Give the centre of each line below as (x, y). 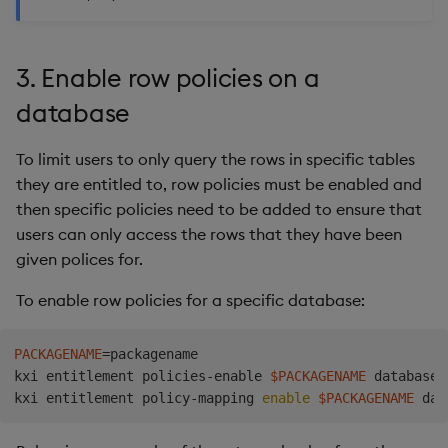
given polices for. (79, 259)
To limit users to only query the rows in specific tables (215, 159)
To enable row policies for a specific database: (190, 300)
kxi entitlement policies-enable (142, 376)
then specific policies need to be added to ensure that (219, 209)
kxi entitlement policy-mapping (138, 398)
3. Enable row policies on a (168, 78)
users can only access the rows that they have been (209, 234)
